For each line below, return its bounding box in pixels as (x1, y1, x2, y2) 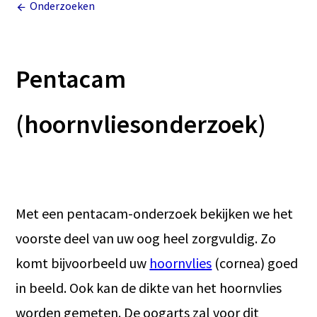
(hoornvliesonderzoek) (16, 108, 267, 140)
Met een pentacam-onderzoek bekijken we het (16, 204, 294, 223)
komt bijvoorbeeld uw (16, 254, 150, 272)
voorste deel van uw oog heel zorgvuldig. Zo (16, 229, 277, 248)
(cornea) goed (212, 254, 299, 272)
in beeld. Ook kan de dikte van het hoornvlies (16, 279, 282, 297)
